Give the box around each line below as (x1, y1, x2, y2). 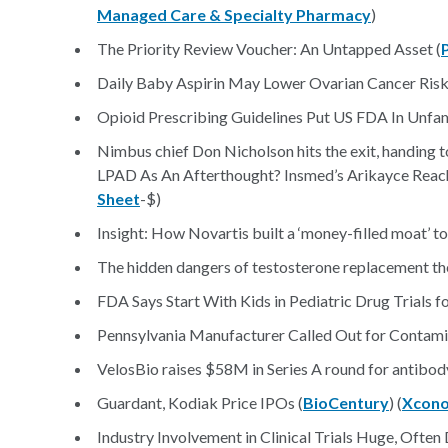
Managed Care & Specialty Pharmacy (97, 5, 371, 24)
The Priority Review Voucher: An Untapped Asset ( (97, 39, 441, 58)
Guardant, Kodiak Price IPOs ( (97, 393, 303, 412)
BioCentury (303, 393, 389, 412)
